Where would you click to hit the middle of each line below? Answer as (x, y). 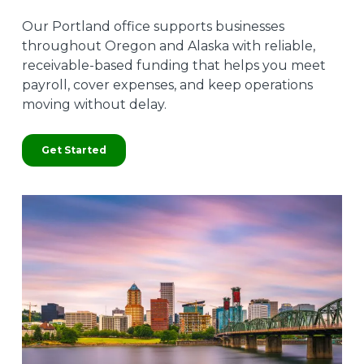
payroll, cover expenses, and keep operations (167, 85)
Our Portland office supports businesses (153, 26)
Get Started (74, 150)
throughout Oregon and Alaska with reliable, (168, 46)
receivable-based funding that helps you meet (173, 65)
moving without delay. (94, 104)
